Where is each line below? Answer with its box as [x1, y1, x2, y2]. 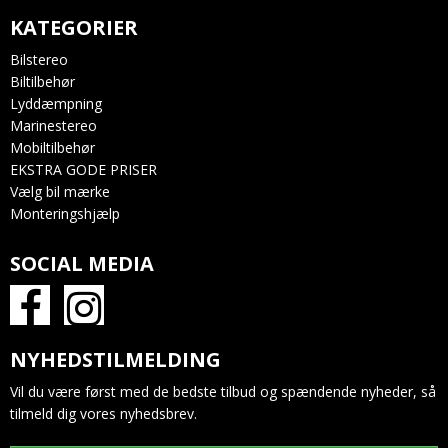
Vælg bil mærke [10, 181, 110, 201]
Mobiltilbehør [10, 137, 95, 157]
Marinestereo [10, 115, 97, 135]
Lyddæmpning [10, 93, 102, 113]
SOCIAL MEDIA [10, 249, 154, 277]
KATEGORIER [10, 13, 138, 41]
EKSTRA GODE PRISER [10, 159, 157, 179]
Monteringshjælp [10, 203, 120, 223]
